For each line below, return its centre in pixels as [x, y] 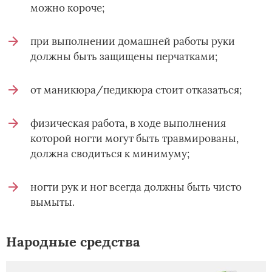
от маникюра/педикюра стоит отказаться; [136, 90]
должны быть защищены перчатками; [124, 56]
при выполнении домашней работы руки [133, 41]
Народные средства [73, 241]
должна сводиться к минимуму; [110, 153]
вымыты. [53, 202]
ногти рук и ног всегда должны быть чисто [136, 187]
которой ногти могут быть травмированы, [134, 138]
